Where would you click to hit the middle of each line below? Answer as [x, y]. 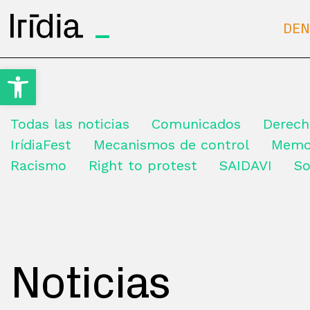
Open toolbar [46, 75]
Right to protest [143, 165]
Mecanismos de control [171, 145]
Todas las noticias [70, 124]
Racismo [38, 165]
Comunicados [196, 124]
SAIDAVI [246, 165]
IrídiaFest [41, 145]
